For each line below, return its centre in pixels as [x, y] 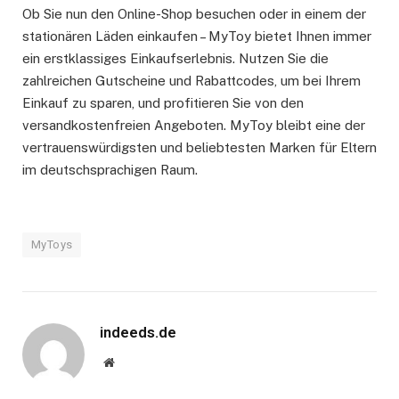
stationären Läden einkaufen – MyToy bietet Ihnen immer [197, 36]
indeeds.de [138, 332]
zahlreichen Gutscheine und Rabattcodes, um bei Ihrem [191, 80]
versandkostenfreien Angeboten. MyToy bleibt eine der [194, 125]
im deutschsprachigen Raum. [110, 169]
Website [133, 361]
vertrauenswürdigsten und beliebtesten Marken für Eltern [199, 147]
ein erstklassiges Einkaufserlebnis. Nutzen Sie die [175, 58]
